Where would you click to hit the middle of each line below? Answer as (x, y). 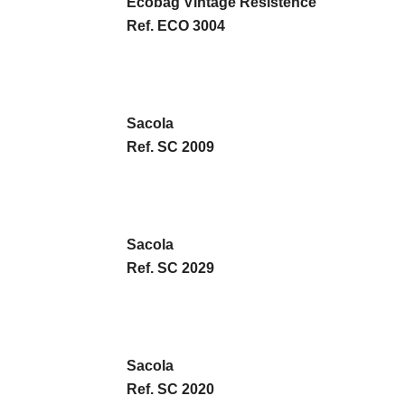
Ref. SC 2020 (170, 389)
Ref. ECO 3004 (176, 26)
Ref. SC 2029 (170, 268)
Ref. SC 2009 (170, 147)
